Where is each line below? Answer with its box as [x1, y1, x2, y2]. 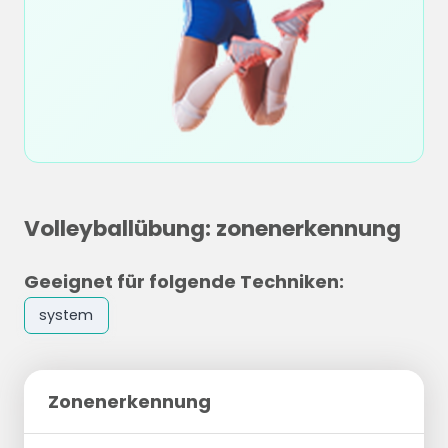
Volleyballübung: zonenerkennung [24, 213, 401, 244]
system [39, 305, 94, 326]
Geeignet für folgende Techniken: [24, 269, 344, 294]
